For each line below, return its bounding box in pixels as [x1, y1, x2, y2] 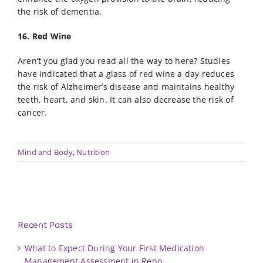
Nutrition [76, 147, 110, 158]
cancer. [17, 107, 48, 119]
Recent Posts [18, 220, 73, 231]
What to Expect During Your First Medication [25, 242, 205, 254]
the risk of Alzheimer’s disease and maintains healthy [17, 81, 235, 93]
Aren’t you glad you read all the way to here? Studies [17, 55, 231, 67]
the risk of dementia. [17, 6, 102, 18]
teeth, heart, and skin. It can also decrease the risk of [17, 94, 234, 106]
